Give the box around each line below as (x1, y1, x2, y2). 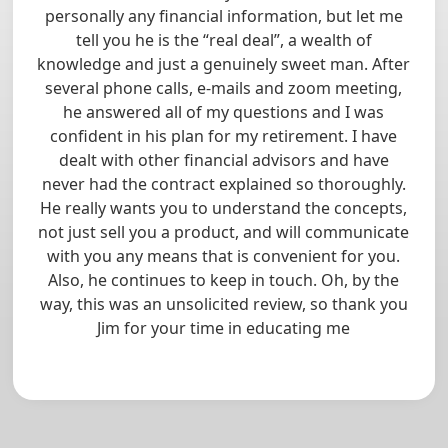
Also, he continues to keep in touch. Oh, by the (48, 269, 400, 292)
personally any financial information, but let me (44, 5, 403, 28)
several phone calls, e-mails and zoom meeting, (45, 77, 403, 100)
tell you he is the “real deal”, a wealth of (75, 29, 372, 52)
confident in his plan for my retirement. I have (50, 125, 398, 148)
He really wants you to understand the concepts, (40, 197, 408, 220)
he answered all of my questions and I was (63, 101, 385, 124)
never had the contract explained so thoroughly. (41, 173, 406, 196)
